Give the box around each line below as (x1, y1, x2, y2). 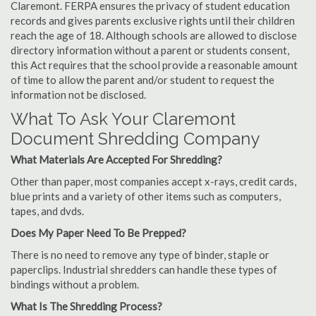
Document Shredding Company (11, 128, 260, 149)
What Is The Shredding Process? (11, 300, 162, 312)
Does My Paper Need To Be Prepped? (11, 226, 186, 239)
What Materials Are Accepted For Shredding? (11, 153, 222, 166)
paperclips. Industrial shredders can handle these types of (11, 263, 277, 276)
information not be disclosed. (11, 88, 146, 101)
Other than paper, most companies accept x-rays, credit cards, (11, 175, 296, 188)
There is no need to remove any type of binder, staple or (11, 248, 269, 261)
